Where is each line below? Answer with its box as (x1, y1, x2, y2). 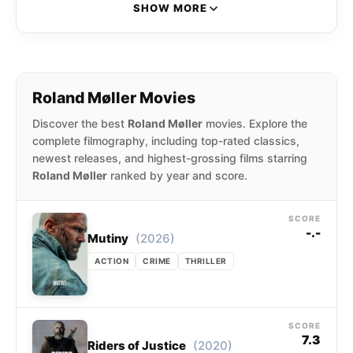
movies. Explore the (203, 117, 307, 131)
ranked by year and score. (107, 169, 247, 183)
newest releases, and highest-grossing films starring (32, 151, 307, 165)
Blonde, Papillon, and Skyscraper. (76, 21, 277, 37)
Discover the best (32, 117, 128, 131)
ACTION (95, 256, 128, 266)
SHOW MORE (133, 2, 207, 15)
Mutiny (87, 232, 128, 247)
